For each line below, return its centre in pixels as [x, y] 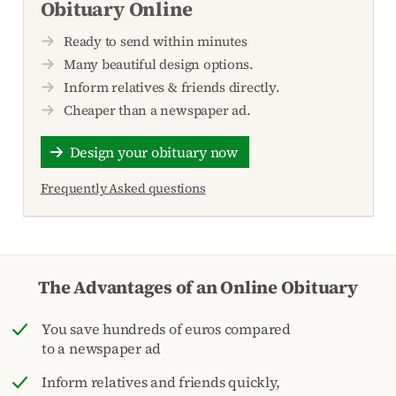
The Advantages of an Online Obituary [198, 287]
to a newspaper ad [102, 348]
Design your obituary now [153, 152]
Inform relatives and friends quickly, [161, 381]
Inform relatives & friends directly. [172, 87]
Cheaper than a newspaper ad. [157, 110]
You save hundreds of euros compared [166, 328]
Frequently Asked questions [123, 188]
